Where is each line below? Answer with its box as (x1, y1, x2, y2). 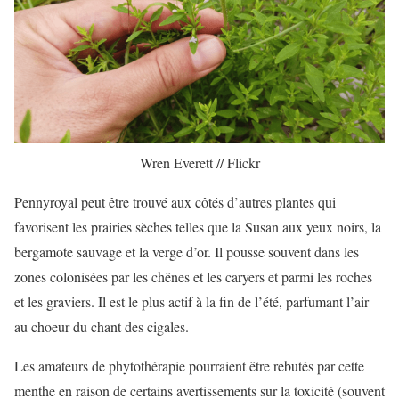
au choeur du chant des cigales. (14, 316, 189, 336)
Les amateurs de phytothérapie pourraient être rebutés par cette (14, 355, 364, 375)
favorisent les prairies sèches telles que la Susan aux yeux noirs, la (14, 216, 381, 236)
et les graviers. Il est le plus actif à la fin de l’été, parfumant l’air (14, 291, 369, 311)
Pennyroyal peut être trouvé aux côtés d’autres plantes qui (14, 191, 336, 211)
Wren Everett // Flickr (139, 152, 260, 172)
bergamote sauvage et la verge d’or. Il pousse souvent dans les (14, 241, 359, 261)
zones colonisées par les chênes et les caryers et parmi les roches (14, 266, 372, 286)
